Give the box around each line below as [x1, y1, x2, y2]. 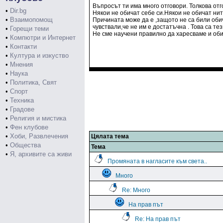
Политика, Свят [10, 79, 57, 86]
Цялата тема [91, 133, 129, 140]
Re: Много [122, 187, 150, 194]
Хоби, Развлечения [10, 132, 68, 140]
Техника [10, 97, 34, 104]
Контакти [10, 43, 37, 50]
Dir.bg [10, 7, 26, 14]
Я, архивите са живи [10, 150, 72, 158]
